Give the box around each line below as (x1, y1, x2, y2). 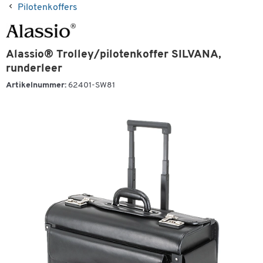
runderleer (6, 63, 62, 75)
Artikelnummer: (6, 81, 66, 90)
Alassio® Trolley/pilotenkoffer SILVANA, (6, 49, 221, 60)
